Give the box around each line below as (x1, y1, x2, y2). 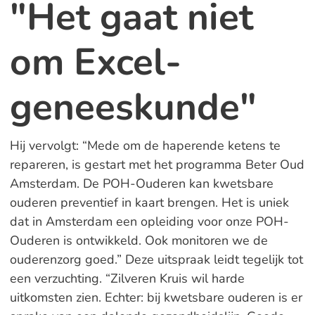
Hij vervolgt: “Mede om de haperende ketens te (9, 137, 281, 154)
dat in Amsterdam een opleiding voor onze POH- (9, 213, 289, 230)
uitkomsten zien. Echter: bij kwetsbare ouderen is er (9, 289, 302, 306)
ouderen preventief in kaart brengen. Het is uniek (9, 194, 289, 211)
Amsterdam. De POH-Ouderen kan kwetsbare (9, 175, 274, 192)
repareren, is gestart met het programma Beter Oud (9, 156, 304, 173)
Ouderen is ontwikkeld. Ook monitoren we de (9, 232, 268, 249)
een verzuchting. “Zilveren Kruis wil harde (9, 270, 245, 287)
